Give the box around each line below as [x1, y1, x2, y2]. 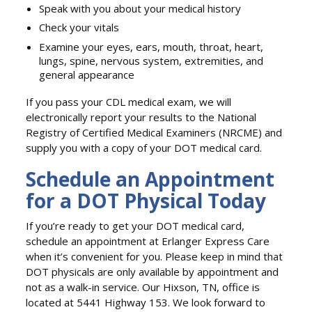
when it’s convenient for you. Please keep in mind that [26, 249, 283, 264]
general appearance [39, 67, 135, 81]
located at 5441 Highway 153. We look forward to [26, 295, 266, 310]
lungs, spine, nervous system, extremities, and [39, 53, 264, 68]
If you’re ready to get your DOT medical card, [26, 219, 245, 233]
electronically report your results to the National [26, 110, 257, 125]
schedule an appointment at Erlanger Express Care [26, 234, 270, 249]
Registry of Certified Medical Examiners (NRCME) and [26, 125, 283, 140]
